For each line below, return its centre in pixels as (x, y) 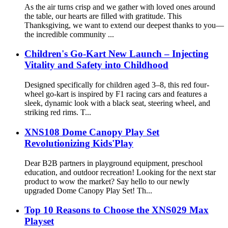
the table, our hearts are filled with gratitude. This (103, 16)
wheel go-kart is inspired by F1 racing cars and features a (116, 94)
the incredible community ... (69, 34)
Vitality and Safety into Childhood (96, 65)
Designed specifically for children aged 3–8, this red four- (117, 85)
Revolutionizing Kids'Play (79, 143)
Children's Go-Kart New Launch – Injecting (117, 54)
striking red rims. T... (58, 112)
